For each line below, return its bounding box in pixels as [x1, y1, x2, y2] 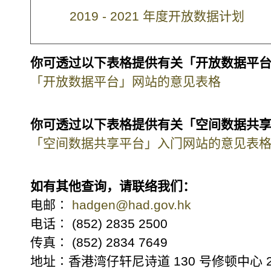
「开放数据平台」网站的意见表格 [30, 74, 221, 89]
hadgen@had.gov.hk [72, 198, 191, 212]
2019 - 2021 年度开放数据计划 [69, 9, 244, 24]
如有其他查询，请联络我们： [30, 179, 195, 194]
